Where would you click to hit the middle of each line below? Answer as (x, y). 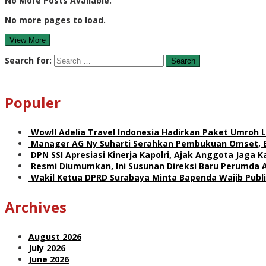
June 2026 (49, 259)
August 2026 (55, 236)
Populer (33, 102)
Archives (36, 207)
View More (28, 40)
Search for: (28, 60)
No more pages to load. (55, 20)
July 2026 (47, 248)
